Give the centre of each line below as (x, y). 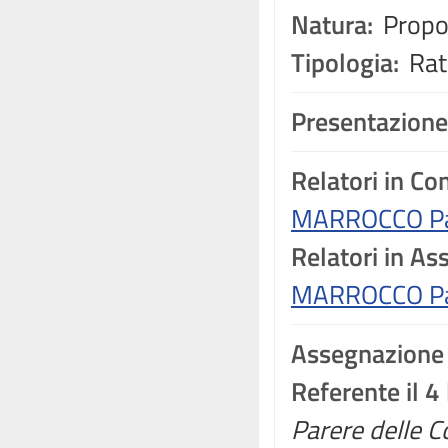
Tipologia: (345, 62)
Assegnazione (367, 353)
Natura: (332, 24)
